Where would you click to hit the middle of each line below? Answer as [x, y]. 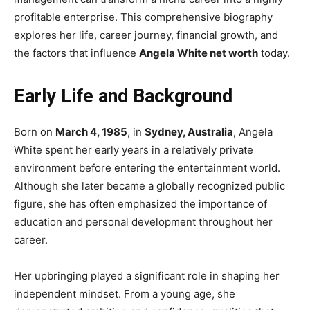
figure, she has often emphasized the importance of [140, 203]
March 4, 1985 [91, 131]
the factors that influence [76, 53]
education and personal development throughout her [143, 221]
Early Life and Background [123, 96]
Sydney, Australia [189, 131]
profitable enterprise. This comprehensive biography [143, 17]
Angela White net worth [199, 53]
